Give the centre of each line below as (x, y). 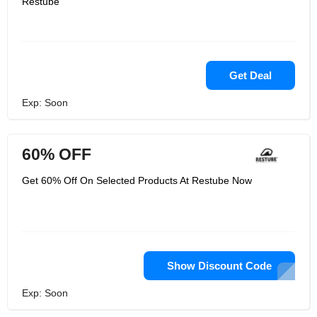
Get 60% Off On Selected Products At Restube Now (137, 180)
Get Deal (250, 75)
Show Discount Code (219, 266)
